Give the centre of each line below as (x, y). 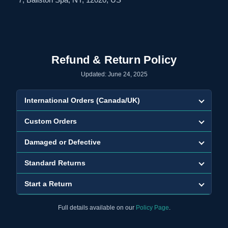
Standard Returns (55, 163)
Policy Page (152, 207)
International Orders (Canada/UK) (82, 100)
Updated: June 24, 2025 (114, 74)
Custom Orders (51, 121)
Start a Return (48, 183)
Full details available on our (97, 207)
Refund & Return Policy (114, 60)
